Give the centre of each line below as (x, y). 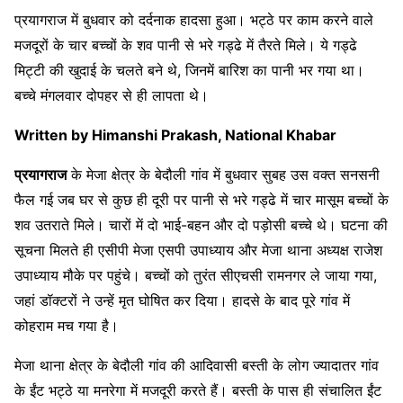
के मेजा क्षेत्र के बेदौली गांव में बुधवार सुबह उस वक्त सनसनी (223, 175)
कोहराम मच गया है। (67, 326)
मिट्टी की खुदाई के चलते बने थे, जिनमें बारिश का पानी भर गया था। (189, 71)
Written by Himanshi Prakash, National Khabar (175, 135)
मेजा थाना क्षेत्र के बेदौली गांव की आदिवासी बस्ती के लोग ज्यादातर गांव (197, 366)
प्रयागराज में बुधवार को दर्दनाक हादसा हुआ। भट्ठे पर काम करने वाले (194, 20)
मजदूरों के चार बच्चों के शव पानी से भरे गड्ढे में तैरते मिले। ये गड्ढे (186, 45)
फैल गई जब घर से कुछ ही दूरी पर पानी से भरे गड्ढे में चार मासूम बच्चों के (201, 200)
